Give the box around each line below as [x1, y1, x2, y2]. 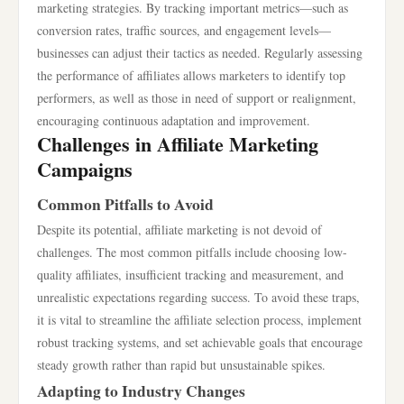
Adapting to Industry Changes [37, 379, 245, 402]
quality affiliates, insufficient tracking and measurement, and [37, 266, 344, 283]
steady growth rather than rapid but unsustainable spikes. [37, 356, 326, 373]
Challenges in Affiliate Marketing [37, 129, 318, 159]
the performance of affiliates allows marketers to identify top [37, 67, 345, 84]
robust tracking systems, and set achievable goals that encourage [37, 334, 363, 351]
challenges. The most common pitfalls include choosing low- [37, 243, 347, 261]
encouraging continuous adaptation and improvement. [37, 112, 310, 129]
